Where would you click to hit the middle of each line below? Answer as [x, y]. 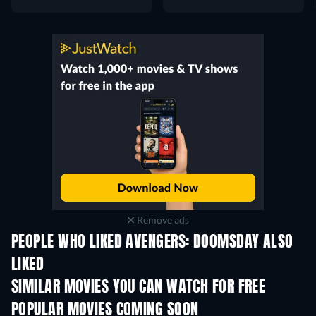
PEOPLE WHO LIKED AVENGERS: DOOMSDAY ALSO [152, 243]
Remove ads [162, 220]
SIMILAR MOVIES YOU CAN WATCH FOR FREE [139, 288]
